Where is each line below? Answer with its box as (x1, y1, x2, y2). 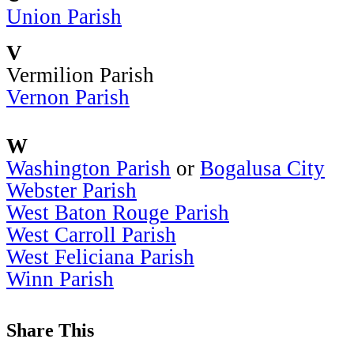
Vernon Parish (6, 85, 130, 109)
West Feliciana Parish (6, 244, 194, 269)
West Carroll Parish (6, 222, 176, 247)
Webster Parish (6, 178, 137, 202)
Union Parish (6, 4, 122, 28)
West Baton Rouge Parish (6, 200, 229, 224)
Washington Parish (6, 156, 171, 180)
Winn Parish (6, 266, 114, 291)
